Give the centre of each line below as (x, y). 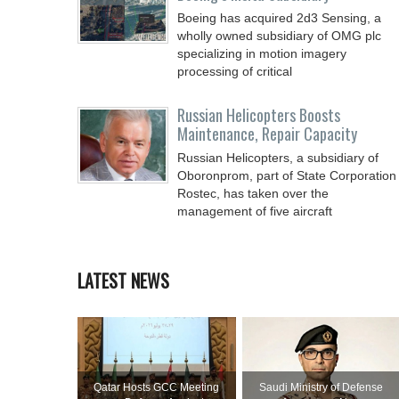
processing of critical (235, 71)
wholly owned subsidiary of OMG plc (279, 36)
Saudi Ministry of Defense (322, 387)
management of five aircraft (255, 211)
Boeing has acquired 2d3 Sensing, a (279, 18)
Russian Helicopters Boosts (259, 115)
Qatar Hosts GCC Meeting (157, 387)
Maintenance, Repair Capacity (267, 134)
